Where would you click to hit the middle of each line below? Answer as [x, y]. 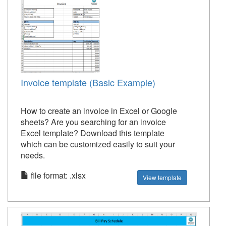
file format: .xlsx [57, 175]
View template [162, 177]
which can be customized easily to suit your [98, 144]
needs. [33, 155]
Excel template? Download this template [93, 133]
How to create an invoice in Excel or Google [99, 111]
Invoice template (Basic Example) [88, 82]
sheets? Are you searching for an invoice [93, 122]
